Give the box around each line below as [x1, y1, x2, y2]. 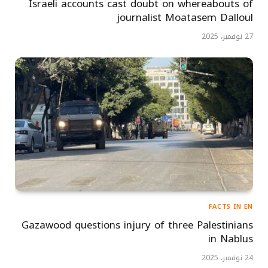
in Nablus [208, 229, 253, 248]
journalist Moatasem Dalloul [117, 7, 253, 27]
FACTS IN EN [208, 200, 253, 213]
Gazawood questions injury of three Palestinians [22, 215, 253, 234]
